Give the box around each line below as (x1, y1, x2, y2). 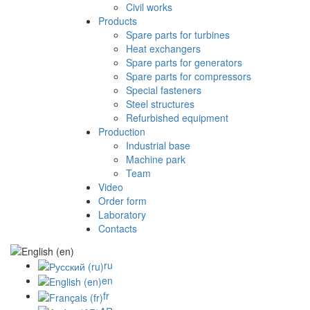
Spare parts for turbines (126, 28, 230, 42)
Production (98, 125, 145, 139)
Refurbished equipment (126, 111, 228, 125)
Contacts (98, 221, 137, 236)
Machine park (126, 152, 185, 167)
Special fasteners (126, 83, 201, 98)
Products (98, 14, 137, 28)
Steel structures (126, 97, 194, 111)
